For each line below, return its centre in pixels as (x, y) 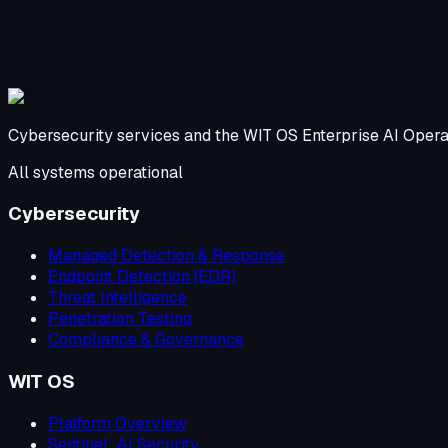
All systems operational (95, 172)
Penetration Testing (120, 319)
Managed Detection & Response (166, 256)
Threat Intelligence (117, 298)
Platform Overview (117, 423)
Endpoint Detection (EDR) (142, 277)
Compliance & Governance (146, 340)
